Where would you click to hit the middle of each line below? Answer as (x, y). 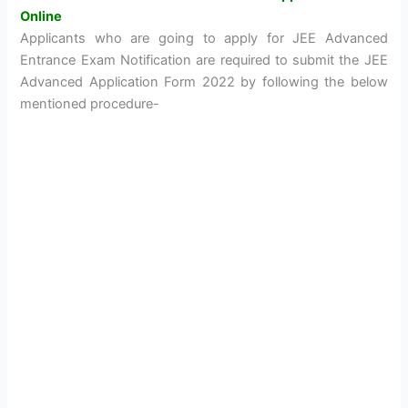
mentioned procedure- (90, 103)
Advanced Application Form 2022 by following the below (204, 82)
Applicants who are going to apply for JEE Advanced (204, 38)
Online (41, 16)
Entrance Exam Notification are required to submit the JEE (204, 60)
